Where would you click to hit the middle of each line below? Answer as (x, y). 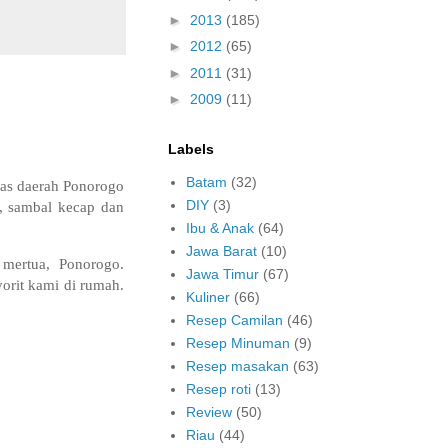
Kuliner (207, 297)
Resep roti (218, 389)
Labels (191, 148)
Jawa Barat (221, 251)
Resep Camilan (234, 320)
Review (208, 412)
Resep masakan (237, 366)
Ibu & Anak (219, 228)
